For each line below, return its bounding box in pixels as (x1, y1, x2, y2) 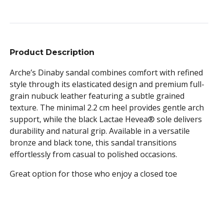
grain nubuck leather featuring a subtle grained (10, 91, 184, 101)
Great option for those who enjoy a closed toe (10, 168, 177, 179)
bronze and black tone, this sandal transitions (10, 137, 177, 148)
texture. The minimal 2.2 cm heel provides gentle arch (10, 102, 204, 113)
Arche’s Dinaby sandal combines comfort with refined (10, 67, 203, 78)
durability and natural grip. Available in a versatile (10, 126, 190, 136)
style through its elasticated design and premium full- (10, 79, 204, 90)
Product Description (10, 48, 94, 57)
